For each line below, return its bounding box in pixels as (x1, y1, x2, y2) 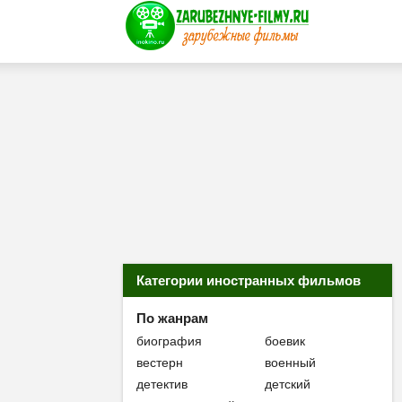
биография (136, 334, 202, 348)
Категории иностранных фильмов (136, 273, 361, 288)
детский (265, 377, 311, 391)
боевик (265, 334, 306, 348)
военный (265, 355, 317, 370)
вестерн (136, 355, 183, 370)
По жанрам (136, 310, 208, 326)
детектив (136, 377, 188, 391)
